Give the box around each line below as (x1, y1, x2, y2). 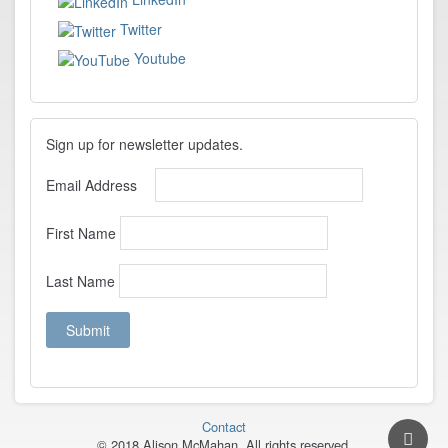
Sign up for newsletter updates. (46, 134, 243, 155)
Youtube (130, 47, 186, 68)
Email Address (46, 175, 137, 196)
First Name (46, 223, 116, 244)
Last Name (46, 271, 115, 292)
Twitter (116, 18, 162, 39)
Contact (202, 417, 246, 437)
